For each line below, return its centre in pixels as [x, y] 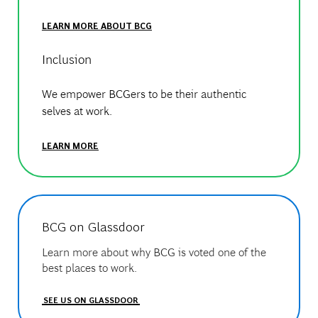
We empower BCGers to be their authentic [144, 94]
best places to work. [89, 268]
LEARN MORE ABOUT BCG [97, 25]
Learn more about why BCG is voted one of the [154, 252]
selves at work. [77, 111]
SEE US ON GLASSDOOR [91, 299]
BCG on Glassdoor [93, 226]
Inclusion [66, 59]
